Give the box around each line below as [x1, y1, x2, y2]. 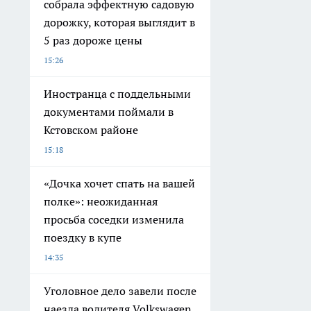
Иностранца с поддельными [44, 87, 191, 101]
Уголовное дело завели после [44, 284, 196, 298]
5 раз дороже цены [44, 33, 142, 47]
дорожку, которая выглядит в [44, 15, 195, 29]
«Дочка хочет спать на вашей [44, 176, 195, 190]
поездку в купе [44, 230, 121, 244]
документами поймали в [44, 105, 174, 119]
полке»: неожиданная [44, 194, 158, 208]
